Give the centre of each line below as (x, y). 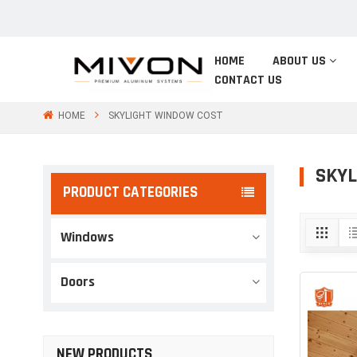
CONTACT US (248, 80)
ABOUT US (300, 61)
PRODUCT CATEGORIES (130, 193)
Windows (87, 238)
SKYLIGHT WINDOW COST (165, 115)
